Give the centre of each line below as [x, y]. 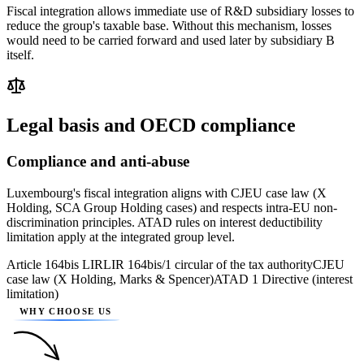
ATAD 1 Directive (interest [283, 279]
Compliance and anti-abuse [98, 161]
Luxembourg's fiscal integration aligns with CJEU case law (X [167, 193]
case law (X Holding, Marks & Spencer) [110, 279]
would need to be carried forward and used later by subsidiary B [171, 41]
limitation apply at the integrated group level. [121, 236]
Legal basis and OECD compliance [151, 125]
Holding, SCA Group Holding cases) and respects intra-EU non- [172, 207]
